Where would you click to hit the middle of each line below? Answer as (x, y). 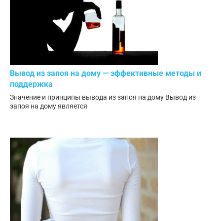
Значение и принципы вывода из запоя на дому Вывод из (103, 97)
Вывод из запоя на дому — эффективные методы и (106, 74)
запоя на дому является (49, 106)
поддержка (31, 84)
